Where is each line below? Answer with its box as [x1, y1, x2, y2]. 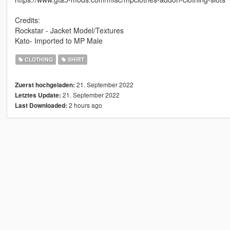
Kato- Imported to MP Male [14, 35, 103, 46]
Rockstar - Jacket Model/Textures [14, 25, 124, 36]
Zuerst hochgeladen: [14, 81, 75, 90]
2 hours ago [67, 101, 102, 110]
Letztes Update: [14, 91, 61, 100]
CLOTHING [23, 55, 53, 64]
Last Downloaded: [14, 101, 67, 110]
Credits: [14, 15, 40, 26]
